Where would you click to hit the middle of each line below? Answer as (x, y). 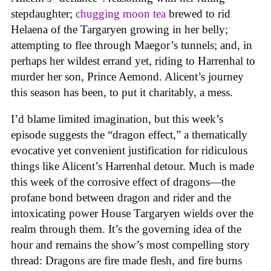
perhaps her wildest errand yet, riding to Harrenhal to (133, 60)
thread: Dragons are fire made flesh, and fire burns (126, 261)
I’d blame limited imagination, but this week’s (117, 119)
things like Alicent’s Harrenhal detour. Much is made (132, 166)
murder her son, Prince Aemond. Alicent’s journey (127, 76)
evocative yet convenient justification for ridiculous (129, 151)
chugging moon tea (121, 13)
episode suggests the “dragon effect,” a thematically (129, 135)
